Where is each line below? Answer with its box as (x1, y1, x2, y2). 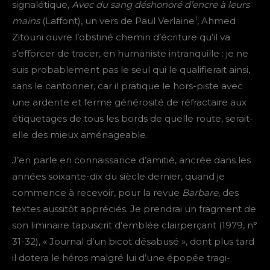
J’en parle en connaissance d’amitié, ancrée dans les (12, 154, 251, 166)
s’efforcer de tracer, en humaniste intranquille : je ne (12, 48, 248, 60)
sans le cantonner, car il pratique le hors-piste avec (12, 80, 243, 92)
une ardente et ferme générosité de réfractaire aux (12, 96, 246, 108)
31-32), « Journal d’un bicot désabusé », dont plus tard (12, 236, 254, 248)
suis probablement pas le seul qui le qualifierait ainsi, (12, 64, 250, 76)
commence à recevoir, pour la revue (12, 187, 182, 199)
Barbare (182, 187, 218, 199)
